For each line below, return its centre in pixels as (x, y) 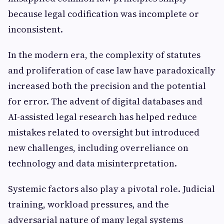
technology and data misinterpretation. (92, 163)
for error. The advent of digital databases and (105, 101)
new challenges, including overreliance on (98, 148)
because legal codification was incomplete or (103, 14)
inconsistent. (35, 29)
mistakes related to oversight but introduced (104, 132)
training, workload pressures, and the (88, 204)
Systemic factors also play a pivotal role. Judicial (111, 189)
